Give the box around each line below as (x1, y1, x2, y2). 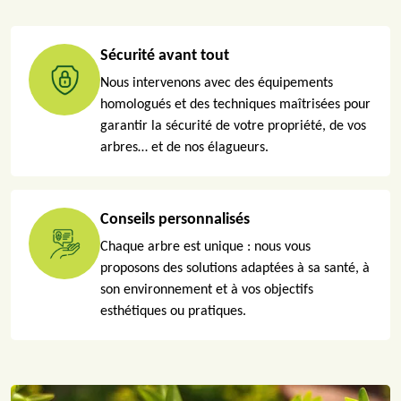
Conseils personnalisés (100, 211, 250, 228)
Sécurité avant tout (100, 47, 229, 64)
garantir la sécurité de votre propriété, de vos (100, 119, 366, 133)
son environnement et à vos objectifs (100, 283, 313, 297)
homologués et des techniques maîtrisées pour (100, 98, 371, 112)
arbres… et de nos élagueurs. (100, 141, 269, 155)
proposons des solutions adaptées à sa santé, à (100, 261, 370, 276)
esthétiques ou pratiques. (100, 304, 246, 319)
